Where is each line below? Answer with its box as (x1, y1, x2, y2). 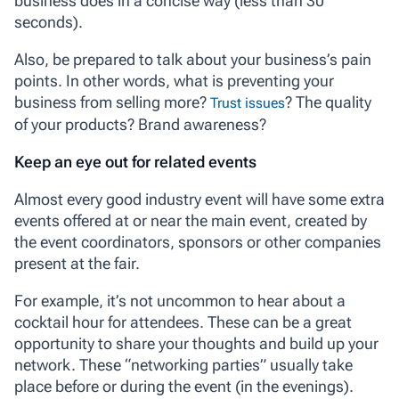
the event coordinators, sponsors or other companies (14, 232, 381, 252)
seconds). (14, 12, 83, 32)
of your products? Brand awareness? (14, 115, 266, 134)
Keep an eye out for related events (14, 152, 256, 172)
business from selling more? (14, 93, 210, 112)
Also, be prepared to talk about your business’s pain (14, 50, 371, 69)
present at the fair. (14, 254, 140, 273)
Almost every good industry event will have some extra (14, 190, 385, 209)
